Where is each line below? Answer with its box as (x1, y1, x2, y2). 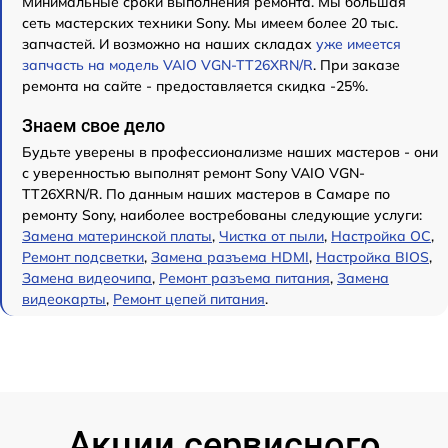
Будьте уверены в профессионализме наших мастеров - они (22, 143, 438, 162)
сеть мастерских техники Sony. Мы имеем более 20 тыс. (22, 14, 398, 33)
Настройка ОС (331, 227, 431, 246)
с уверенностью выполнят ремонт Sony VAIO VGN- (22, 164, 365, 183)
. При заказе (313, 56, 400, 75)
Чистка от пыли (219, 227, 324, 246)
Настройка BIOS (316, 248, 429, 267)
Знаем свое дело (22, 115, 165, 137)
